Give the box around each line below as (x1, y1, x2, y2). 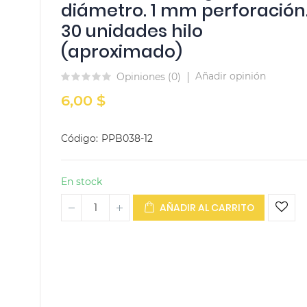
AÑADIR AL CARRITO (160, 201, 254, 214)
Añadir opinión (195, 70, 266, 82)
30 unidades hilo (61, 19, 203, 43)
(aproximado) (61, 40, 182, 64)
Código (61, 132, 96, 145)
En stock (61, 175, 102, 188)
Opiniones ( (116, 70, 171, 83)
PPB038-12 (101, 132, 153, 145)
